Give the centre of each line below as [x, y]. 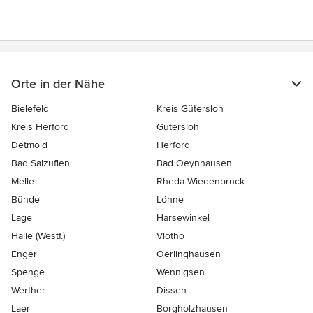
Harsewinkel [183, 218]
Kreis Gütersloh [190, 109]
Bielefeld [30, 109]
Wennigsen [181, 272]
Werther [28, 291]
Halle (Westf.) [38, 236]
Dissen [172, 291]
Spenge [28, 272]
